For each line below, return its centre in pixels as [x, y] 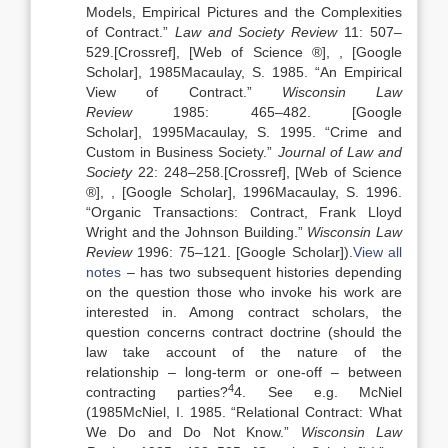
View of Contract [164, 92]
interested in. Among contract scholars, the [244, 312]
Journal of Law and [340, 152]
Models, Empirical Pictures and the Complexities [244, 12]
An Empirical [361, 72]
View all [377, 252]
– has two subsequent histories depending [261, 272]
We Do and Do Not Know [183, 432]
